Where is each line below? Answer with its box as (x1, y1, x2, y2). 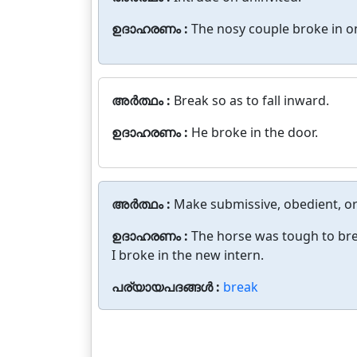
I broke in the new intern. (112, 246, 264, 264)
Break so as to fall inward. (174, 92, 329, 109)
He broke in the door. (191, 124, 318, 141)
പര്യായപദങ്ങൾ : (112, 278, 223, 296)
